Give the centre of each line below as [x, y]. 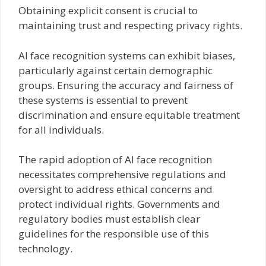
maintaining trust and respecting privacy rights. [130, 25]
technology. [45, 248]
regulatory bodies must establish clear [109, 219]
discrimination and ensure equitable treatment [129, 115]
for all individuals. [61, 129]
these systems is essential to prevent [103, 100]
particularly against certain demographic [115, 70]
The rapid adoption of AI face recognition [115, 159]
